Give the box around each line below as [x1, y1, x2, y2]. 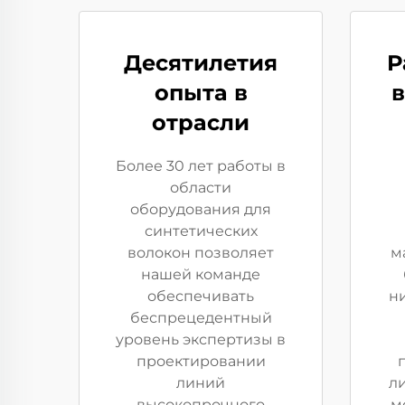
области [170, 179, 231, 196]
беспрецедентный [129, 309, 272, 326]
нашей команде [141, 266, 260, 283]
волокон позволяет [127, 244, 274, 261]
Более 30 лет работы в [116, 157, 286, 174]
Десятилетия [124, 50, 278, 76]
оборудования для [130, 201, 271, 218]
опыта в [154, 80, 248, 106]
